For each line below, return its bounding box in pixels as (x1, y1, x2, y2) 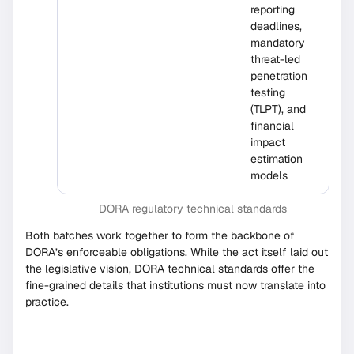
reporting (250, 2, 295, 17)
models (250, 168, 288, 183)
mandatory (250, 36, 305, 51)
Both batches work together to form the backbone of (25, 228, 295, 243)
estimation (250, 152, 303, 167)
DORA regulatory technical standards (99, 201, 287, 217)
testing (250, 85, 285, 100)
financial (250, 119, 294, 134)
